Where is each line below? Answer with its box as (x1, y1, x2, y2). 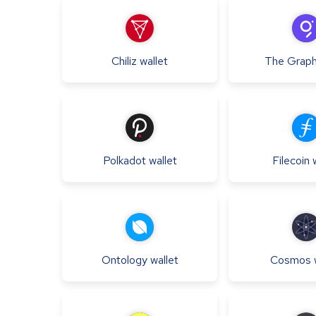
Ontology (101, 252, 147, 267)
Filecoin (272, 152, 310, 168)
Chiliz (111, 53, 137, 68)
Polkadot (102, 152, 146, 168)
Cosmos (270, 252, 311, 267)
